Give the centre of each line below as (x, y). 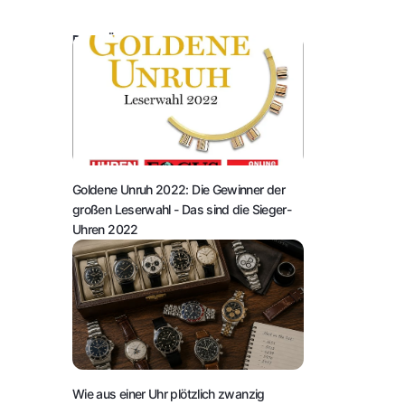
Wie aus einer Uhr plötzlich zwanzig (169, 393)
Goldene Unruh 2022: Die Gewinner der (179, 189)
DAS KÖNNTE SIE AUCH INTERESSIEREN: (183, 39)
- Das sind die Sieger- (233, 209)
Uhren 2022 (105, 229)
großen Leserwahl (123, 209)
